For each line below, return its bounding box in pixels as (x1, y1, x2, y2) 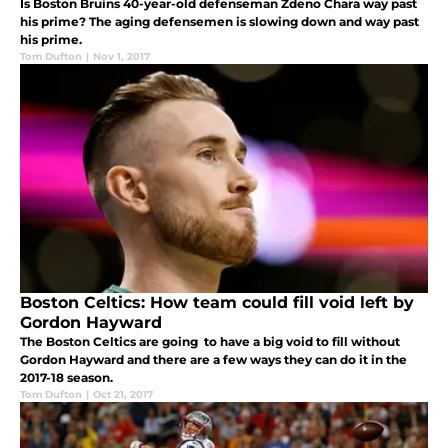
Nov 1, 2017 (93, 50, 150, 64)
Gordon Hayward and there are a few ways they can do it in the (20, 352, 407, 368)
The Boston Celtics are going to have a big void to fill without (20, 334, 400, 350)
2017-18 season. (20, 370, 113, 386)
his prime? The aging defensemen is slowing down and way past (20, 14, 419, 30)
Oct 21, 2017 (93, 388, 153, 402)
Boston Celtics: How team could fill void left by (20, 293, 414, 313)
